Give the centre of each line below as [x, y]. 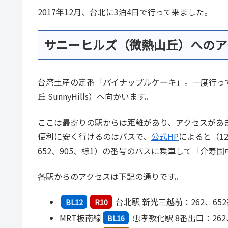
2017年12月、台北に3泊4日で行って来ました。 [125, 11]
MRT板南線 [81, 218]
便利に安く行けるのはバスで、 [94, 136]
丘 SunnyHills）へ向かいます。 [95, 96]
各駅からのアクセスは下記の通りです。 [110, 176]
